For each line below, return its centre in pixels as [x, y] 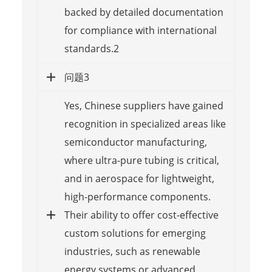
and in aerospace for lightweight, [139, 178]
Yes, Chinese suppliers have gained [144, 105]
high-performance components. [137, 196]
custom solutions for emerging [135, 233]
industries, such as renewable [132, 251]
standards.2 [91, 48]
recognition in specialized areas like [145, 124]
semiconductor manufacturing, [135, 142]
